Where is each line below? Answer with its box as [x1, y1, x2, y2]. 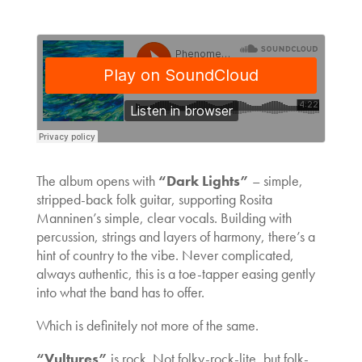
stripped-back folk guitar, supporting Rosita [36, 189, 272, 208]
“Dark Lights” [158, 170, 249, 190]
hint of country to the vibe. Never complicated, [36, 245, 294, 264]
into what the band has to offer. [36, 282, 204, 301]
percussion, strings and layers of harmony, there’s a [36, 226, 315, 246]
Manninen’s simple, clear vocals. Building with [36, 208, 292, 227]
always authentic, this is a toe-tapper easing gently [36, 263, 315, 283]
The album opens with [36, 170, 158, 190]
